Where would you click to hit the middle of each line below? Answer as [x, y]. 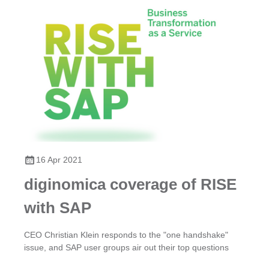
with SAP [58, 207]
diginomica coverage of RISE [130, 184]
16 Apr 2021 [59, 159]
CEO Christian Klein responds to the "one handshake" [126, 234]
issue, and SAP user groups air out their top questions [126, 247]
